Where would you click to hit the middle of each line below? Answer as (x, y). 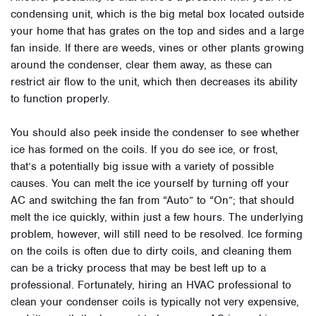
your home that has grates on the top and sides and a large (157, 31)
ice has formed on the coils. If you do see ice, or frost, (144, 150)
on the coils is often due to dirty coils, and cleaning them (151, 251)
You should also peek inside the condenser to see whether (155, 133)
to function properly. (60, 99)
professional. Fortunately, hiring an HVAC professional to (151, 285)
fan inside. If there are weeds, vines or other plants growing (157, 48)
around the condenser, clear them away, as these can (141, 65)
